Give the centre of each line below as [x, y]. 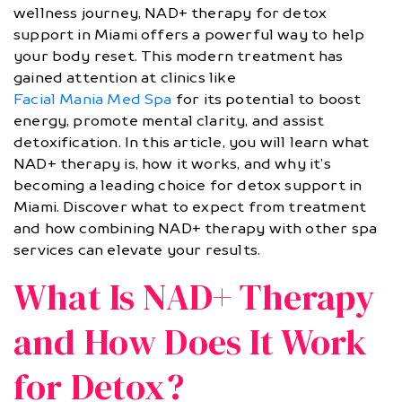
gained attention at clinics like [125, 78]
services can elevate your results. [137, 250]
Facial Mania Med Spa [93, 100]
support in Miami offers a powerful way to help [189, 35]
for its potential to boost [267, 100]
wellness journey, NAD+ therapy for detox [170, 13]
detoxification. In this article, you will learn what [192, 143]
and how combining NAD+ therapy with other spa [196, 229]
